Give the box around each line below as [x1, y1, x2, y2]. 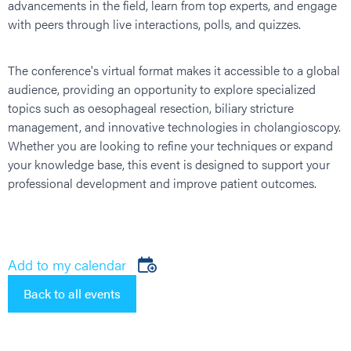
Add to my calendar [8, 255, 130, 274]
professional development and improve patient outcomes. [8, 174, 317, 192]
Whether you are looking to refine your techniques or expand [8, 136, 333, 154]
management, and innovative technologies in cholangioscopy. [8, 118, 341, 136]
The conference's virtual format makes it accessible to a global [8, 61, 340, 79]
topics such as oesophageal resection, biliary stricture [8, 99, 294, 117]
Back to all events [24, 284, 121, 302]
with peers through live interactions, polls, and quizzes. [8, 15, 301, 33]
